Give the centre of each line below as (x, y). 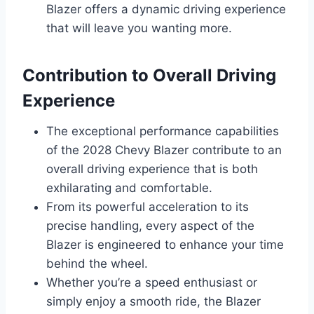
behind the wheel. (97, 264)
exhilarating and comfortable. (129, 188)
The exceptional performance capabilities (163, 131)
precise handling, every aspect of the (150, 226)
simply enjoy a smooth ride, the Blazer (153, 302)
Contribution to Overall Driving (149, 76)
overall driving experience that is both (152, 169)
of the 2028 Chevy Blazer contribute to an (164, 150)
